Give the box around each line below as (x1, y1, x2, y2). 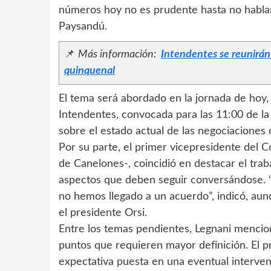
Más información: (78, 49, 158, 60)
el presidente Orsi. (59, 207, 147, 219)
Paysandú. (59, 21, 107, 33)
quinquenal (64, 65, 115, 77)
